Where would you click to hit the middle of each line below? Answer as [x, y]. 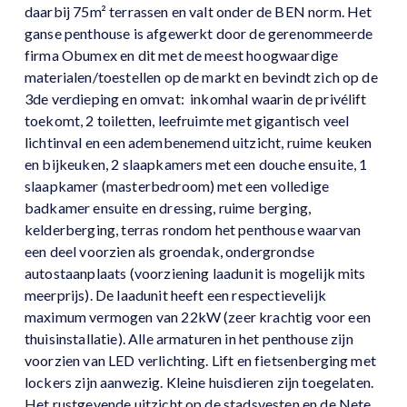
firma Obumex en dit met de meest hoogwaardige [182, 55]
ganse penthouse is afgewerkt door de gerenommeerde [199, 34]
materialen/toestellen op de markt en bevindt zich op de [201, 77]
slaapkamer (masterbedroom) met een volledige [177, 186]
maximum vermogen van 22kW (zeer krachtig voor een [198, 317]
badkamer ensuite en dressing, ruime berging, [168, 208]
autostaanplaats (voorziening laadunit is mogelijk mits [195, 273]
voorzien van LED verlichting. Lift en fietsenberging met [200, 361]
